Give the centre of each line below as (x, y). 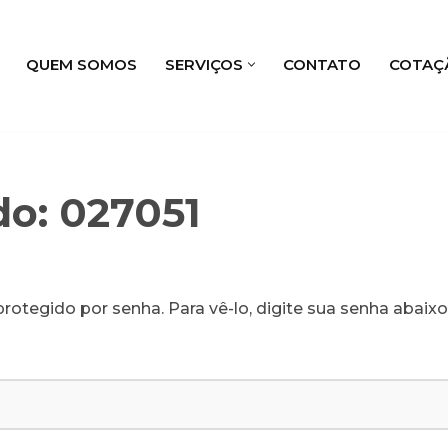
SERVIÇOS (204, 64)
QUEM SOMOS (81, 64)
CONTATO (322, 64)
